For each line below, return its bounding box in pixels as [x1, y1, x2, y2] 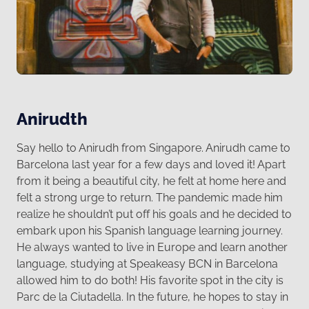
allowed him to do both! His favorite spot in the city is [17, 274, 283, 288]
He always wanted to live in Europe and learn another [17, 241, 288, 255]
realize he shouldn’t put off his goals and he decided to [17, 208, 292, 221]
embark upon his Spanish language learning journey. [17, 224, 283, 238]
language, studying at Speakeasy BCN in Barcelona [17, 257, 278, 271]
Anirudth [17, 108, 88, 129]
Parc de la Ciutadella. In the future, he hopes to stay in [17, 290, 288, 304]
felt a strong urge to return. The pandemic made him [17, 191, 283, 205]
